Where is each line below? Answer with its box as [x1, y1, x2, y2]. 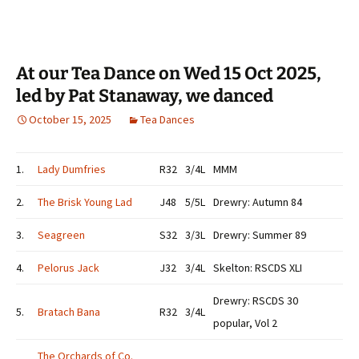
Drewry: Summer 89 [213, 228, 306, 242]
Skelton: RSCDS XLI [213, 260, 302, 275]
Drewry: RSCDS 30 [213, 293, 298, 308]
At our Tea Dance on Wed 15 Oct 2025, [16, 63, 321, 84]
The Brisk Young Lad [38, 195, 132, 209]
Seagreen [38, 228, 85, 242]
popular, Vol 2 [213, 316, 277, 330]
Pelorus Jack [38, 260, 99, 275]
